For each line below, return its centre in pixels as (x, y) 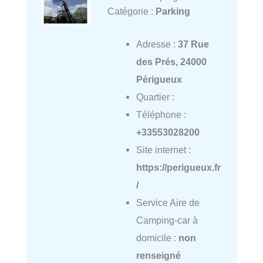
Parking (173, 11)
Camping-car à (167, 220)
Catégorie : (131, 11)
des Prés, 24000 (171, 62)
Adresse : (157, 44)
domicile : (157, 238)
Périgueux (159, 80)
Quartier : (155, 97)
